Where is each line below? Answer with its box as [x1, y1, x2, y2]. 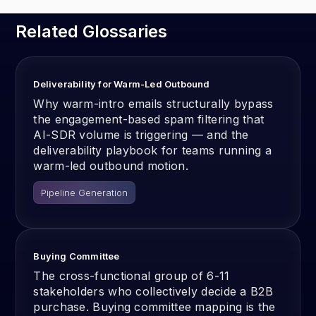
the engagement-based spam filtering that [33, 112, 265, 126]
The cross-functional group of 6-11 [33, 269, 230, 283]
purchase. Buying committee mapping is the [33, 300, 276, 314]
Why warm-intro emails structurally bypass [33, 97, 274, 111]
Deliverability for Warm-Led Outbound [33, 78, 210, 90]
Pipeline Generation [41, 187, 128, 198]
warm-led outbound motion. [33, 159, 188, 173]
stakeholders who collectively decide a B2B [33, 284, 273, 298]
